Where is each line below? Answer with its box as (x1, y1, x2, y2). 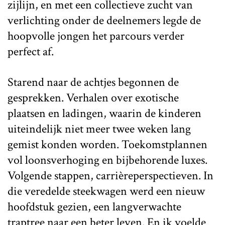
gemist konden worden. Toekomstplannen (8, 136, 207, 152)
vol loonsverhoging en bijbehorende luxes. (8, 152, 207, 168)
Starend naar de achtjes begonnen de (8, 74, 179, 90)
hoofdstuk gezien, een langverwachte (8, 198, 181, 214)
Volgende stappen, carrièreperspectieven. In (8, 167, 213, 183)
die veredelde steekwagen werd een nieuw (8, 183, 205, 199)
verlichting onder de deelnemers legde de (8, 12, 201, 28)
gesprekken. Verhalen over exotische (8, 89, 179, 105)
